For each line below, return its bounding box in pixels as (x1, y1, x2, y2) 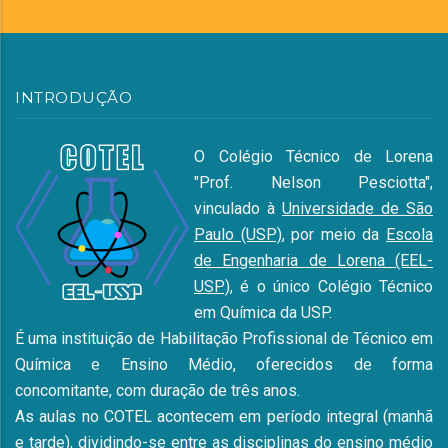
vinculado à (194, 198, 282, 218)
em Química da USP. (194, 302, 332, 322)
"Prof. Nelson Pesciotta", (194, 172, 433, 192)
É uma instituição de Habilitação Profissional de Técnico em (15, 328, 433, 348)
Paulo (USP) (194, 224, 282, 244)
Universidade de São (282, 198, 433, 218)
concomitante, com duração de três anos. (15, 380, 300, 400)
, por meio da (281, 224, 387, 244)
